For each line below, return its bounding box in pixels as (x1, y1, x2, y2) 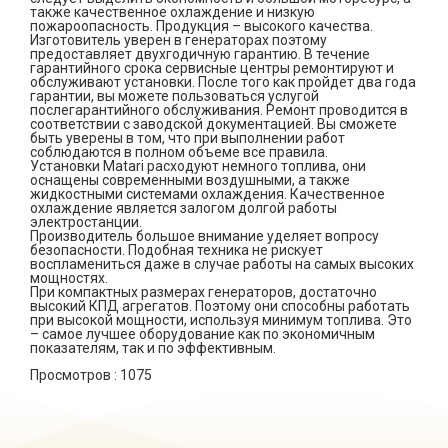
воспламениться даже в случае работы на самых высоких (30, 256, 414, 272)
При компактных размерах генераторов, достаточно (30, 284, 377, 300)
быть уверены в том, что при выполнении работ (30, 130, 345, 146)
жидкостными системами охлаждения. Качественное (30, 186, 385, 202)
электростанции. (30, 214, 142, 230)
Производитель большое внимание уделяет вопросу (30, 228, 379, 244)
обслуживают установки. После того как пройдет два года (30, 74, 416, 90)
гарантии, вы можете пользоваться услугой (30, 88, 319, 104)
